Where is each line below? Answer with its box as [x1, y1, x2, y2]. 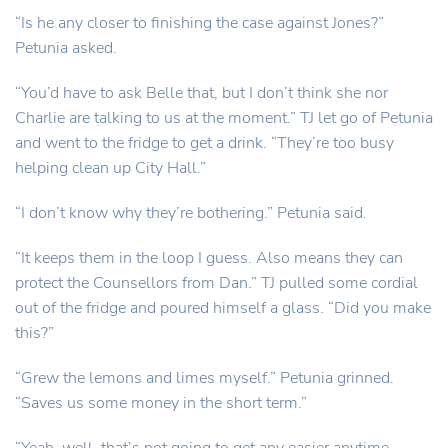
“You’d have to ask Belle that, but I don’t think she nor [15, 82, 388, 104]
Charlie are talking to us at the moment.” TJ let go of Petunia [15, 107, 433, 129]
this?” [15, 322, 54, 344]
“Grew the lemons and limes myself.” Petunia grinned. [15, 367, 394, 389]
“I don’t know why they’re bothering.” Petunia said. [15, 202, 367, 224]
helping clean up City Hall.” [15, 157, 206, 179]
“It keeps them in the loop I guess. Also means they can [15, 247, 403, 269]
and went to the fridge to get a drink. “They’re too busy [15, 132, 394, 154]
